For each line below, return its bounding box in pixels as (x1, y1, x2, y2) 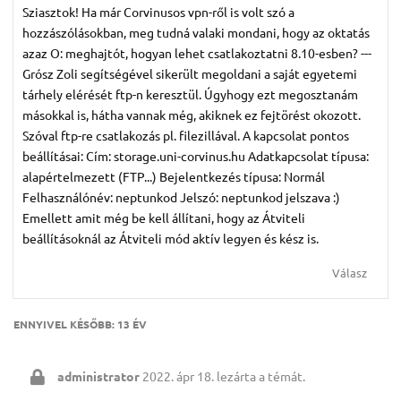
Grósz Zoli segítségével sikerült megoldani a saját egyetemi (22, 65, 357, 82)
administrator (57, 368, 140, 385)
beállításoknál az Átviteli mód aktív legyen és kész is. (22, 230, 319, 247)
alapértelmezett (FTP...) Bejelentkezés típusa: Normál (22, 168, 325, 185)
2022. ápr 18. (142, 368, 214, 385)
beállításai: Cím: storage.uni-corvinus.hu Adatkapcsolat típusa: (22, 148, 369, 165)
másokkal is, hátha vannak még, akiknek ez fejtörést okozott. (22, 107, 361, 124)
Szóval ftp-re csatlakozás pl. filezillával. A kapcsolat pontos (22, 127, 349, 144)
